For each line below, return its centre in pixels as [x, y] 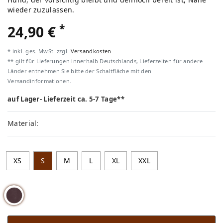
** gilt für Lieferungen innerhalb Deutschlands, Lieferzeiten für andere [105, 61]
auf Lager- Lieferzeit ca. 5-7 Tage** [66, 99]
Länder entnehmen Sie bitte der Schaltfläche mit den [80, 71]
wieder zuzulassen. [41, 10]
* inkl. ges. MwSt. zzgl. [39, 51]
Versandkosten [91, 51]
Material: [23, 123]
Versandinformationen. [40, 81]
